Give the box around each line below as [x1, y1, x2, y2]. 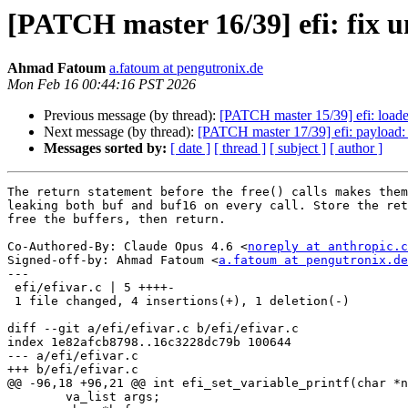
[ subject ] [270, 140, 326, 157]
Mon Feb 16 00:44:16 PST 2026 [7, 76, 196, 93]
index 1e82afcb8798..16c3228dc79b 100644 [7, 335, 291, 350]
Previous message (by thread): [44, 107, 219, 124]
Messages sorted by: [44, 140, 167, 157]
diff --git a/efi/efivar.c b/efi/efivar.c [7, 321, 299, 336]
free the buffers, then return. [7, 212, 226, 227]
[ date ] [170, 140, 210, 157]
